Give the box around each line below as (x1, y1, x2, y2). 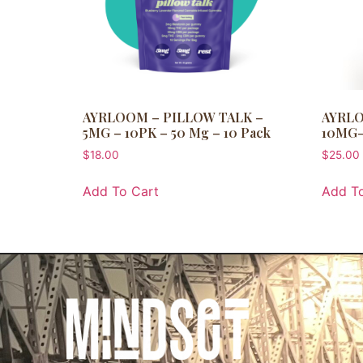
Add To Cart (83, 183, 159, 200)
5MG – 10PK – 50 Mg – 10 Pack (83, 124, 271, 142)
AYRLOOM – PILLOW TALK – (83, 109, 263, 126)
